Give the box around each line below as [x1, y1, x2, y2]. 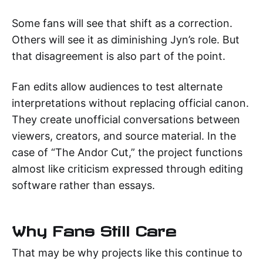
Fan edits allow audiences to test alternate [12, 80, 222, 93]
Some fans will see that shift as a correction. [12, 16, 232, 29]
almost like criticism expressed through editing [12, 162, 243, 175]
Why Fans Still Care [12, 222, 176, 234]
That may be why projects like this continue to [12, 246, 242, 259]
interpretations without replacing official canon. [12, 96, 249, 109]
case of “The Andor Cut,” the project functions [12, 146, 242, 159]
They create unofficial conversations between [12, 113, 240, 126]
